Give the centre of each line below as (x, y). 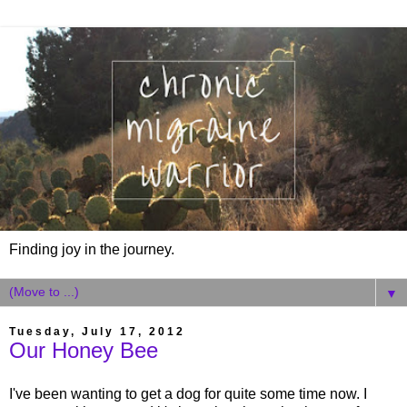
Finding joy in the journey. (92, 249)
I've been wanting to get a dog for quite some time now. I (188, 393)
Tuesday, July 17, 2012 (97, 332)
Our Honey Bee (84, 350)
